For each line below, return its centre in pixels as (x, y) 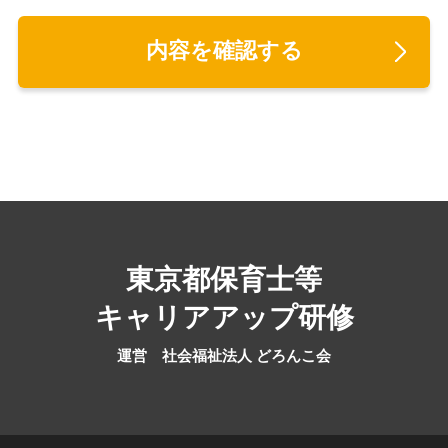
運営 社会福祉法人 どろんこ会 (224, 355)
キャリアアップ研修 (224, 317)
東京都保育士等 (224, 279)
